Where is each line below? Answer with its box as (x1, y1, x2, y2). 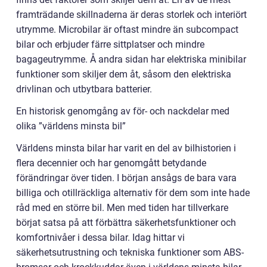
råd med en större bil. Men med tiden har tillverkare (16, 202, 228, 214)
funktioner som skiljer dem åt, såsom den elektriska (16, 69, 231, 80)
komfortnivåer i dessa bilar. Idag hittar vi (16, 232, 185, 244)
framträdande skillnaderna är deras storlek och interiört (16, 9, 247, 21)
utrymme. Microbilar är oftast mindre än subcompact (16, 24, 238, 36)
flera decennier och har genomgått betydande (16, 157, 206, 169)
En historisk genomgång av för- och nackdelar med (16, 105, 229, 117)
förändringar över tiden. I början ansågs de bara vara (16, 172, 237, 184)
